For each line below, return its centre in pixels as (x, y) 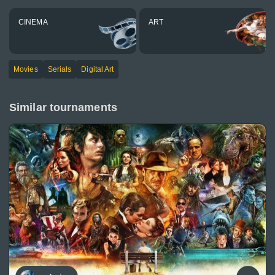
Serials (60, 69)
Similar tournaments (63, 107)
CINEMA (33, 22)
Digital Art (98, 69)
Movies (26, 69)
